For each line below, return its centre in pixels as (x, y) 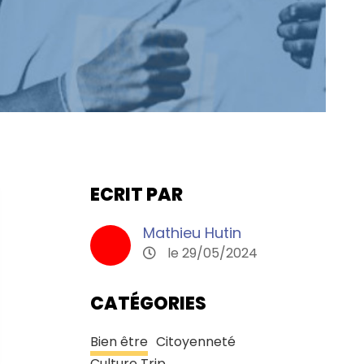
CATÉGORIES (148, 304)
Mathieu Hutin (192, 233)
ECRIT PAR (136, 195)
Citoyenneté (195, 342)
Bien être (119, 342)
